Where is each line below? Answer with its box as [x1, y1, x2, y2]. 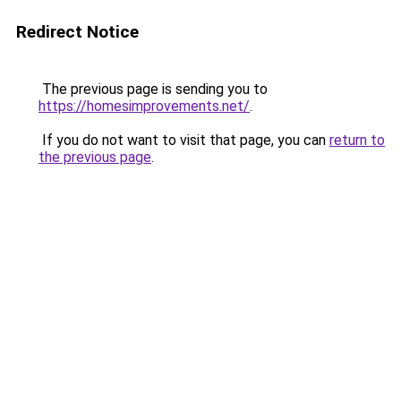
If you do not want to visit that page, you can [38, 132, 329, 149]
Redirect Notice [16, 21, 139, 42]
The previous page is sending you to [38, 81, 268, 98]
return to [329, 132, 385, 149]
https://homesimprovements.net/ [38, 98, 250, 115]
